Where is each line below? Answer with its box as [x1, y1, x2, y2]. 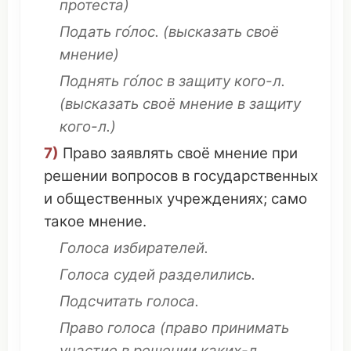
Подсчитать [60, 292, 143, 310]
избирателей [114, 239, 204, 257]
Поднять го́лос [60, 72, 163, 90]
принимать [212, 319, 289, 337]
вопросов [111, 167, 178, 185]
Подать [60, 23, 111, 41]
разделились [159, 266, 251, 284]
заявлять [110, 144, 173, 162]
